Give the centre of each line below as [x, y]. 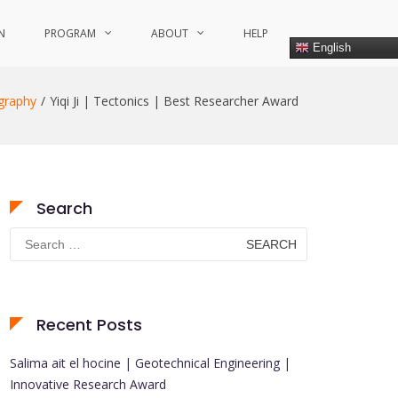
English [330, 47]
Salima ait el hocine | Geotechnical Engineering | [150, 363]
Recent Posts [89, 325]
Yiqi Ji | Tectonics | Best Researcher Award [174, 101]
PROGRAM [70, 33]
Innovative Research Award [88, 384]
